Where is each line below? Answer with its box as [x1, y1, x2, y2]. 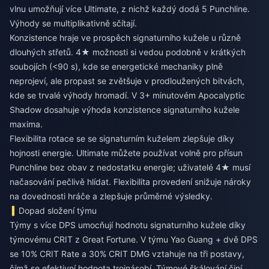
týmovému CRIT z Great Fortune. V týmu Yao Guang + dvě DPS [10, 234, 258, 244]
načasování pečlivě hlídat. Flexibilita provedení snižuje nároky [10, 177, 251, 187]
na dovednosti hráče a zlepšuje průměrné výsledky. [10, 191, 213, 201]
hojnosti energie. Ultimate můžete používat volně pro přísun [10, 148, 243, 158]
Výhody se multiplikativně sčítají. [10, 18, 137, 28]
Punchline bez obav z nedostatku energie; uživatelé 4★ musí [10, 162, 250, 172]
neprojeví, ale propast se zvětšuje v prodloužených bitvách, [10, 76, 244, 86]
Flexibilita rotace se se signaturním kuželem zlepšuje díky [10, 133, 234, 144]
